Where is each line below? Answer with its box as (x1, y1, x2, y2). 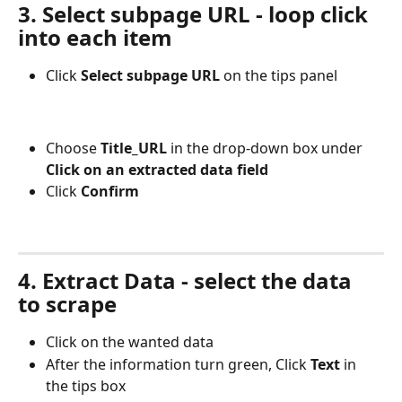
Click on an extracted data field (46, 159, 268, 179)
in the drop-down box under (167, 137, 366, 158)
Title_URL (100, 137, 167, 158)
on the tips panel (220, 66, 337, 86)
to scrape (18, 289, 117, 319)
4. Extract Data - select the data (18, 266, 357, 296)
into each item (18, 22, 172, 53)
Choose (46, 137, 100, 158)
